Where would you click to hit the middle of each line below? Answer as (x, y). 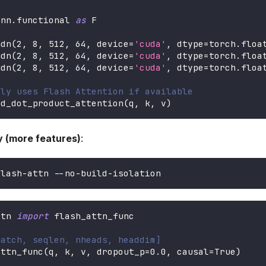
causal (190, 252)
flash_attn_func (91, 216)
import (33, 216)
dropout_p (118, 252)
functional (46, 20)
